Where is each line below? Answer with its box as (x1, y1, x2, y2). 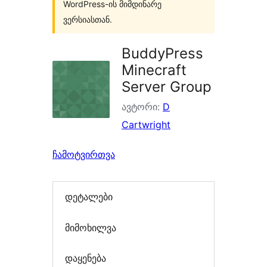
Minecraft (122, 61, 187, 79)
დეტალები (65, 191, 113, 203)
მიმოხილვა (65, 221, 116, 234)
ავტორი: (122, 101, 163, 113)
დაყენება (65, 252, 106, 265)
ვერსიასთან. (63, 14, 112, 24)
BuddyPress (122, 45, 203, 62)
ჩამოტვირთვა (52, 148, 115, 160)
